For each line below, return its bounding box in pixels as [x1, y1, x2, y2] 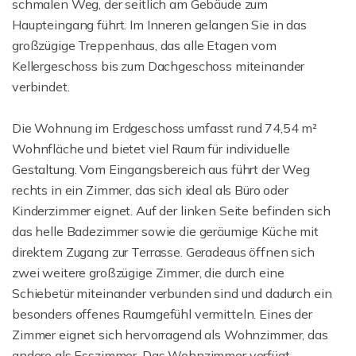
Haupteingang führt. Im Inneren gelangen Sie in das [12, 17, 307, 33]
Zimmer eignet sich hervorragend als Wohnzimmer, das [12, 327, 328, 342]
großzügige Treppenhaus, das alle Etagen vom [12, 37, 277, 53]
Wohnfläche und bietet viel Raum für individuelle [12, 141, 291, 157]
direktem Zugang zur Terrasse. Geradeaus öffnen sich [12, 244, 315, 260]
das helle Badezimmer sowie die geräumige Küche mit [12, 223, 319, 239]
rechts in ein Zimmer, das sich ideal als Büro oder [12, 182, 288, 198]
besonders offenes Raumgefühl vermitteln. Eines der [12, 306, 312, 322]
